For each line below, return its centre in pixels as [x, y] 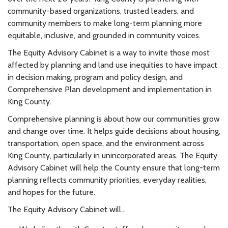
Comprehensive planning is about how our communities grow [114, 119]
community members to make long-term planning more [105, 23]
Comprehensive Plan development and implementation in [110, 90]
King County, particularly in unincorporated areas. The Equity [112, 156]
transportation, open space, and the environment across [106, 144]
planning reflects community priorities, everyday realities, [107, 180]
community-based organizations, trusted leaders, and [101, 11]
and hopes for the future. [51, 192]
